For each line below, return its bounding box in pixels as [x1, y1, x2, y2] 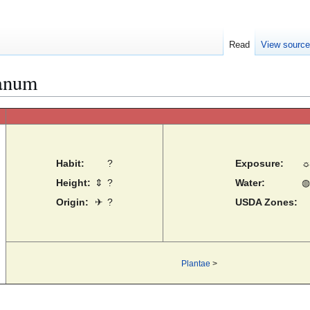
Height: [56, 177, 91, 189]
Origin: [56, 197, 89, 208]
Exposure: [235, 158, 284, 170]
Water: [235, 177, 265, 189]
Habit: [56, 158, 84, 170]
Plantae [181, 259, 210, 268]
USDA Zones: [235, 197, 298, 208]
